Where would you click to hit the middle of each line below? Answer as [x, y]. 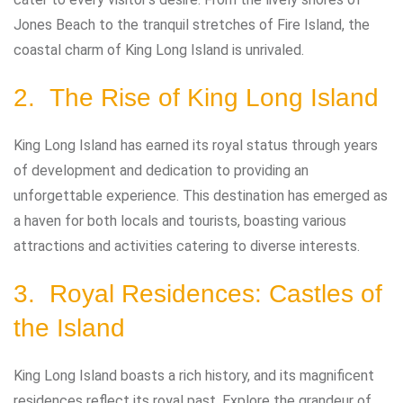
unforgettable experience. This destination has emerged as [201, 195]
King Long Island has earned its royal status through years [196, 145]
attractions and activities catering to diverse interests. [187, 246]
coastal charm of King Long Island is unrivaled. [159, 49]
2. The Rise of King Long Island [196, 97]
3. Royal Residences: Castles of [198, 293]
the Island [69, 327]
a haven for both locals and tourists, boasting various [180, 220]
